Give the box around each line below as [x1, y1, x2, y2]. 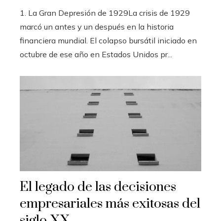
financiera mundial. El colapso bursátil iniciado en [20, 36, 197, 46]
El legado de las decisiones [20, 178, 176, 195]
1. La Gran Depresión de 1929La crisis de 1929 [20, 8, 190, 18]
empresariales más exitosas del [20, 195, 200, 212]
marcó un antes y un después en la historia [20, 22, 174, 32]
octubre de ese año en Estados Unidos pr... [20, 49, 172, 60]
